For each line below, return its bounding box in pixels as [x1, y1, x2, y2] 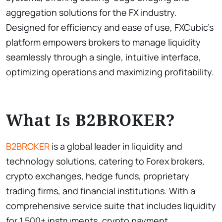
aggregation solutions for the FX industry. [6, 6, 177, 18]
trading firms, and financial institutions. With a [6, 184, 195, 197]
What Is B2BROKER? [6, 109, 175, 130]
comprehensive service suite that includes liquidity [6, 199, 216, 212]
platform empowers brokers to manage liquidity [6, 36, 201, 48]
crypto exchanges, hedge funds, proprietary [6, 169, 189, 182]
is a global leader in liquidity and [50, 140, 182, 152]
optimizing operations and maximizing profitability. [6, 65, 214, 78]
